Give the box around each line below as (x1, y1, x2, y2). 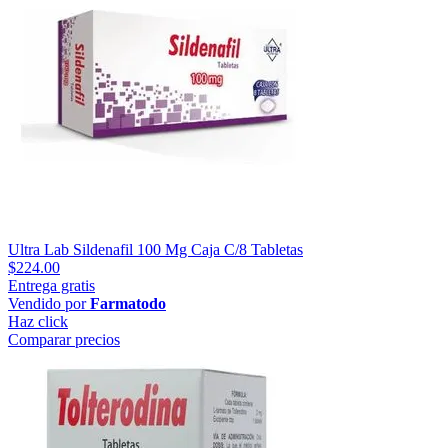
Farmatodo (90, 294, 166, 312)
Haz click (8, 312, 68, 330)
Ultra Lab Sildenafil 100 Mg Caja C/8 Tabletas (8, 240, 303, 258)
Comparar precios (8, 330, 120, 348)
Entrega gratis (8, 276, 95, 294)
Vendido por (8, 294, 90, 312)
